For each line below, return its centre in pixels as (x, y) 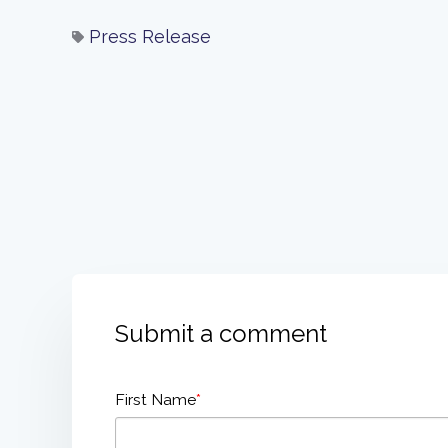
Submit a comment (221, 334)
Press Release (150, 37)
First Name (155, 400)
